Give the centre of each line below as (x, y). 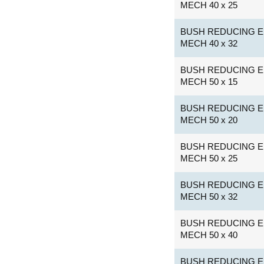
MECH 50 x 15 (209, 81)
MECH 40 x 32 (209, 43)
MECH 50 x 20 (209, 120)
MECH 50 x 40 (209, 235)
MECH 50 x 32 (209, 196)
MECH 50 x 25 (209, 158)
